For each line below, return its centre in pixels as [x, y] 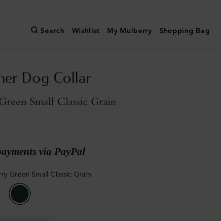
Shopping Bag [184, 31]
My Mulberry [129, 31]
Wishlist [86, 31]
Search [53, 31]
